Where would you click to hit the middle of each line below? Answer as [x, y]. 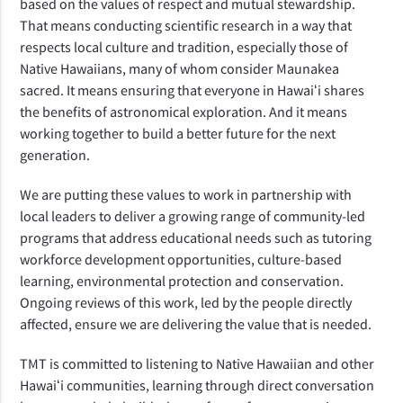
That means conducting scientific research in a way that [186, 26]
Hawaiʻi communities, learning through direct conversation [197, 385]
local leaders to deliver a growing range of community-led [193, 216]
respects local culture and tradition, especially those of [184, 47]
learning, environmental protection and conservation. [182, 281]
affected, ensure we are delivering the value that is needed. [196, 324]
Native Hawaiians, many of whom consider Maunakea [180, 69]
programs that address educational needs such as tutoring [197, 238]
